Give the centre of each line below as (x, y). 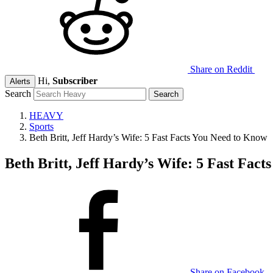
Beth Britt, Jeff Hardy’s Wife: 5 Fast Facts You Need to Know (148, 137)
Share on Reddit (221, 69)
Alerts (20, 81)
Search (18, 94)
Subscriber (75, 81)
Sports (41, 126)
